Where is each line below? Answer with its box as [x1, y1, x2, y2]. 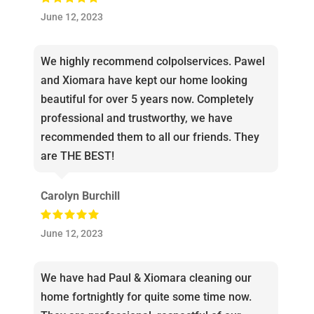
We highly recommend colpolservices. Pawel [40, 55, 265, 69]
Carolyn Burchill [40, 189, 120, 203]
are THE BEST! [40, 149, 114, 163]
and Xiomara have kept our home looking [40, 74, 247, 88]
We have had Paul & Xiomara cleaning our [40, 271, 252, 285]
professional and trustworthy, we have [40, 111, 233, 125]
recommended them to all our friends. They [40, 130, 259, 144]
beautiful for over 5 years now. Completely [40, 93, 254, 107]
